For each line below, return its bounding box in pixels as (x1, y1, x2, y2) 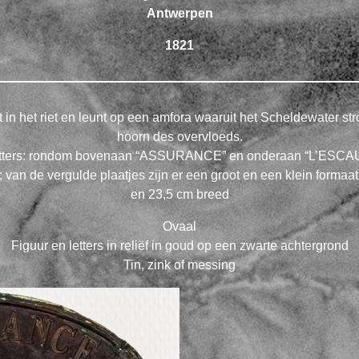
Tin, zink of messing (123, 257, 236, 272)
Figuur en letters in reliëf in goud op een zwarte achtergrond (10, 238, 349, 252)
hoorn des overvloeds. (116, 129, 243, 143)
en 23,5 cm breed (130, 187, 229, 201)
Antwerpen (146, 6, 213, 20)
